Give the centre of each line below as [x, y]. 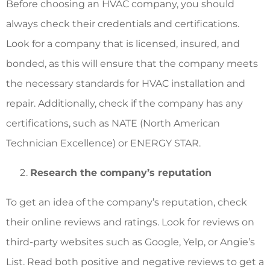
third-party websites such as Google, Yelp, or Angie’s [130, 242]
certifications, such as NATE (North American [113, 123]
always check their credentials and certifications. [123, 24]
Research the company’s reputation [121, 172]
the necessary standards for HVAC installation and [126, 83]
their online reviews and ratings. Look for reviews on [130, 222]
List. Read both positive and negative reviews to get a [135, 262]
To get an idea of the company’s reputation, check [127, 202]
